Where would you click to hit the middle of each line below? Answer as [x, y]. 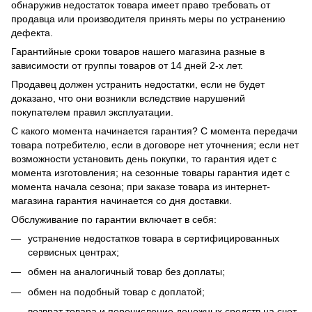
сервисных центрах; [73, 252]
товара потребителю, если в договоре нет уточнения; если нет [155, 145]
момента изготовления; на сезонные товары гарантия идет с [150, 173]
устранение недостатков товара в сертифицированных [154, 239]
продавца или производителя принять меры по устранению [148, 19]
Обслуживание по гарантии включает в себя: [114, 220]
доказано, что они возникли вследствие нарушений [128, 99]
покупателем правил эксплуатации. [92, 112]
